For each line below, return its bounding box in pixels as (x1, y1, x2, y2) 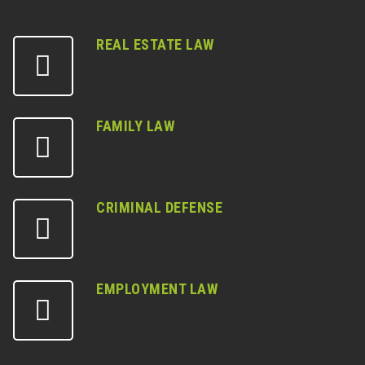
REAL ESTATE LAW (96, 36, 214, 53)
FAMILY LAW (96, 117, 174, 134)
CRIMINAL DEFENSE (96, 199, 222, 216)
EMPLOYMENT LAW (96, 280, 218, 297)
